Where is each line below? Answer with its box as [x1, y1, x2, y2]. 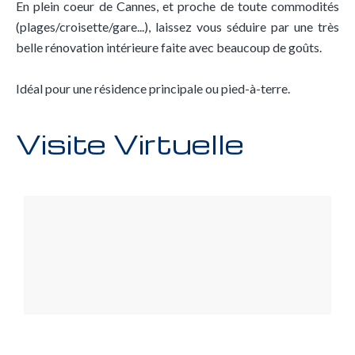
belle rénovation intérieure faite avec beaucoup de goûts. [16, 40, 322, 55]
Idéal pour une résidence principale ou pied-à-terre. [16, 81, 290, 96]
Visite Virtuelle [16, 125, 244, 162]
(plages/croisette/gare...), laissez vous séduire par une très [16, 19, 339, 34]
